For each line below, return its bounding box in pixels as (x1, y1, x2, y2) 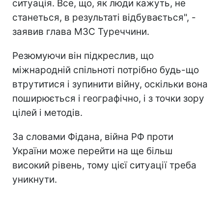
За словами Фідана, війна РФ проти (12, 131, 173, 142)
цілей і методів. (12, 107, 82, 118)
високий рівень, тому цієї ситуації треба (12, 159, 196, 171)
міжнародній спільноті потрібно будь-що (12, 64, 199, 76)
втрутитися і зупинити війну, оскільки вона (12, 78, 208, 90)
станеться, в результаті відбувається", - (12, 11, 196, 23)
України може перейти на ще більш (12, 145, 173, 157)
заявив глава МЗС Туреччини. (12, 26, 149, 37)
